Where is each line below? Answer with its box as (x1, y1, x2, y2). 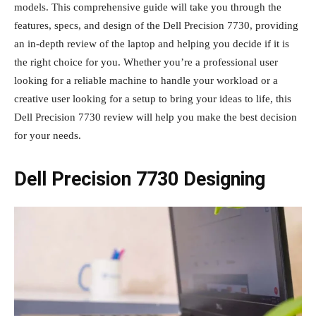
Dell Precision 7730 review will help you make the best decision (14, 111, 297, 123)
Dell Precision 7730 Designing (14, 167, 265, 190)
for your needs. (14, 129, 81, 141)
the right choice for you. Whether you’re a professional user (14, 56, 278, 68)
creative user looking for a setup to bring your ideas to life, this (14, 92, 291, 104)
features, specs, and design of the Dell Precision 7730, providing (14, 19, 298, 31)
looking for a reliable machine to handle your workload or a (14, 74, 278, 86)
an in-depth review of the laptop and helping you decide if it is (14, 37, 289, 49)
